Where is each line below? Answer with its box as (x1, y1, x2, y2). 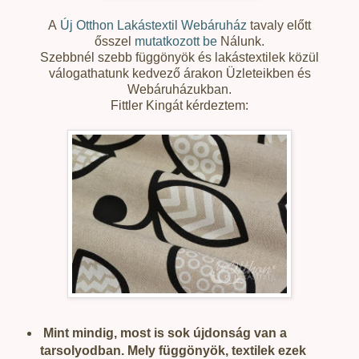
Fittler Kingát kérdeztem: (111, 98, 248, 112)
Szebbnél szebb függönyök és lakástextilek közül (40, 50, 319, 64)
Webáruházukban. (127, 82, 232, 96)
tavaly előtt (247, 18, 311, 32)
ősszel (95, 34, 135, 48)
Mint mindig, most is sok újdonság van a (39, 325, 287, 340)
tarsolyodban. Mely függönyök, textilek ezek (39, 343, 306, 357)
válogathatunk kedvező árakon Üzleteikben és (48, 66, 311, 80)
